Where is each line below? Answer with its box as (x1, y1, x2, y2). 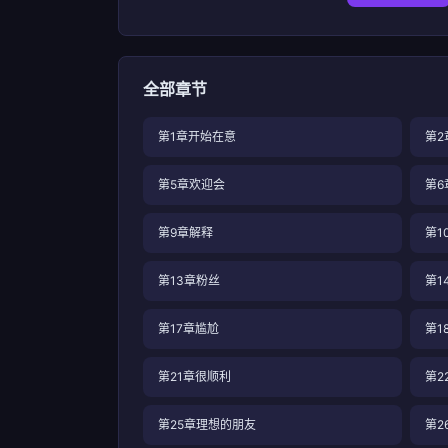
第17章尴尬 (158, 321, 219, 336)
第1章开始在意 (158, 129, 236, 144)
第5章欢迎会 (158, 177, 225, 192)
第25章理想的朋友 (158, 417, 256, 432)
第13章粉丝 (158, 273, 220, 288)
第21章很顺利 (158, 369, 231, 384)
